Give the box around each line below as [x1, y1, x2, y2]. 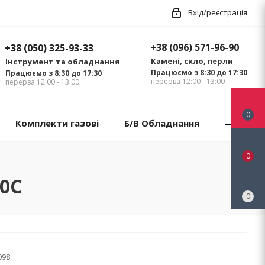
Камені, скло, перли [151, 56, 233, 67]
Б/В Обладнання [124, 117, 199, 130]
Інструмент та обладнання [5, 56, 119, 67]
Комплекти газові [15, 117, 99, 130]
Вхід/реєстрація [188, 7, 247, 18]
